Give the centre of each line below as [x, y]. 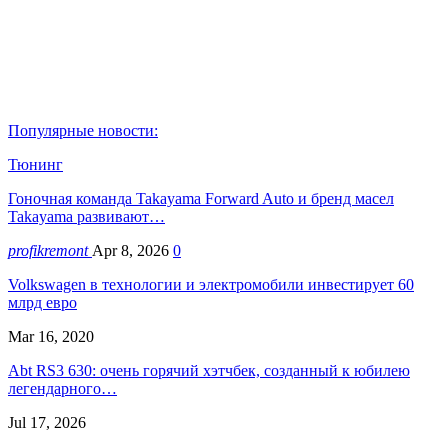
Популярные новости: [83, 130]
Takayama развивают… [86, 216]
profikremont [50, 250]
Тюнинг [35, 164]
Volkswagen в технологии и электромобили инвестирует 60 [211, 284]
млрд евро [42, 302]
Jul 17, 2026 [47, 422]
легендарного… [62, 388]
